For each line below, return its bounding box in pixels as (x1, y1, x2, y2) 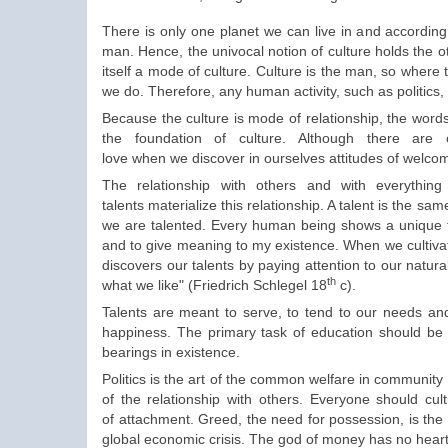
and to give (102, 237, 177, 254)
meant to (173, 304, 243, 321)
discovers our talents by (102, 257, 259, 274)
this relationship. (221, 197, 325, 214)
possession (329, 411, 400, 428)
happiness (102, 324, 167, 341)
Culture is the (255, 63, 345, 80)
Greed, (198, 411, 247, 428)
